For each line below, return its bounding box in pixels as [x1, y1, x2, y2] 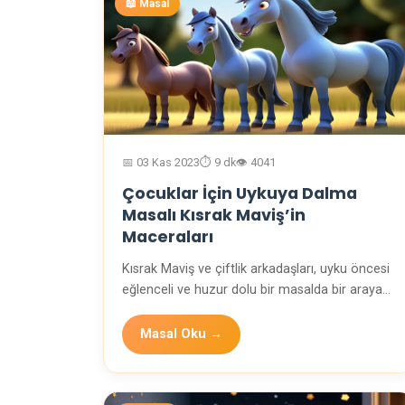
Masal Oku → [140, 326, 222, 343]
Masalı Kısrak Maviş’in [122, 204, 306, 227]
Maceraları [122, 226, 213, 249]
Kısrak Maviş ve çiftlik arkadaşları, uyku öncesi [122, 261, 390, 278]
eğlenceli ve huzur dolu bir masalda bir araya [122, 282, 382, 298]
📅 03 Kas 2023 [122, 155, 200, 170]
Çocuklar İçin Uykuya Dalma [122, 183, 357, 205]
